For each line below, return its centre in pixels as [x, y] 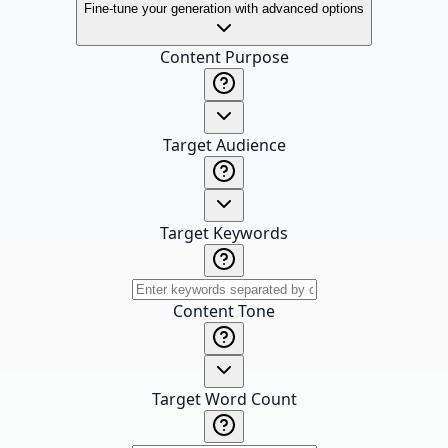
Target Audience [224, 145]
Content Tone [224, 311]
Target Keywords [224, 233]
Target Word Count [224, 399]
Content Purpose [224, 57]
